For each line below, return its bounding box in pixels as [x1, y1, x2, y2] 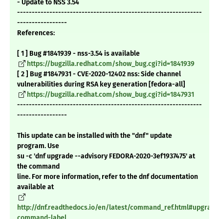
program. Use [17, 142, 59, 151]
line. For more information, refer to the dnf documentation [17, 173, 198, 181]
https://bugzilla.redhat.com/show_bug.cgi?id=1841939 [27, 60, 195, 68]
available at [17, 183, 54, 192]
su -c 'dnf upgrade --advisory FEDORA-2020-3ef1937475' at [17, 152, 195, 161]
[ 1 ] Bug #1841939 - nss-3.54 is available [17, 49, 140, 58]
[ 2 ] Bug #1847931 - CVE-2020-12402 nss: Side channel [17, 70, 181, 79]
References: [17, 29, 55, 38]
